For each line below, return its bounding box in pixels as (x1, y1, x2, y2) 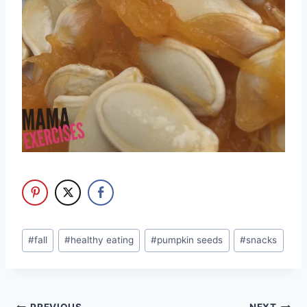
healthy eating (71, 234, 134, 246)
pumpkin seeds (157, 234, 223, 246)
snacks (246, 234, 278, 246)
